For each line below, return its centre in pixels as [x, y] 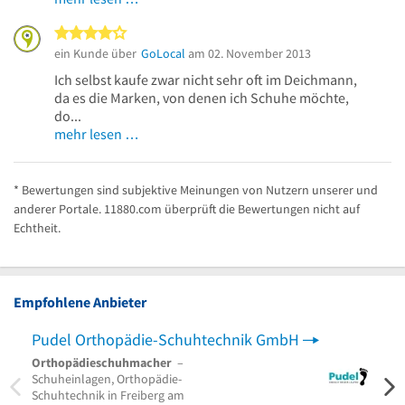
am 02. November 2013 [248, 53]
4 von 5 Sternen [182, 33]
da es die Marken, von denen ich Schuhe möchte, [202, 97]
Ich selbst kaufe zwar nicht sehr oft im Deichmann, [206, 79]
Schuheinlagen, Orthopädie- [107, 378]
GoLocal [163, 53]
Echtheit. [37, 227]
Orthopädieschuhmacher [102, 362]
